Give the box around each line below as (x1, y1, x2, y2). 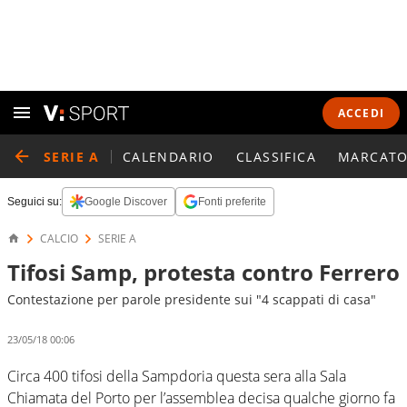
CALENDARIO (122, 147, 214, 165)
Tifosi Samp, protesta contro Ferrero (7, 257, 400, 287)
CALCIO (40, 231, 78, 246)
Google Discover (84, 195, 167, 208)
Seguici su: (7, 195, 62, 208)
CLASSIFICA (235, 147, 316, 165)
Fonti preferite (198, 195, 266, 208)
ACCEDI (337, 104, 384, 121)
